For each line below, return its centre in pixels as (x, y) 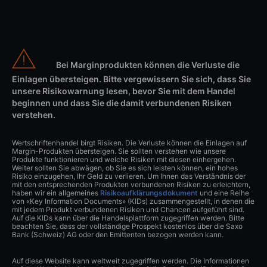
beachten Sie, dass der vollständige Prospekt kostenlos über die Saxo (127, 226)
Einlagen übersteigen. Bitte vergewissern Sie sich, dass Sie (131, 79)
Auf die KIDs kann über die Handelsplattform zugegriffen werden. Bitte (128, 218)
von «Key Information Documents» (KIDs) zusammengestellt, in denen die (133, 201)
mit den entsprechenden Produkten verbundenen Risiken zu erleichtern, (131, 184)
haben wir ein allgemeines (56, 193)
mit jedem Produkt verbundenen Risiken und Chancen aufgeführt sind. (128, 209)
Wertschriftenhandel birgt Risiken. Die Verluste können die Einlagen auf (129, 142)
